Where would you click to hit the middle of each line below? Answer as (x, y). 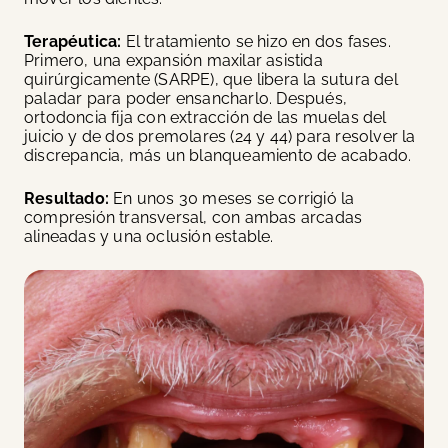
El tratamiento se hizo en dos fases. (258, 41)
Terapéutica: (75, 41)
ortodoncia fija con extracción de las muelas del (205, 117)
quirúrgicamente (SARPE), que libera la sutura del (211, 79)
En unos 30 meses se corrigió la (234, 198)
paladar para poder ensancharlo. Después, (186, 98)
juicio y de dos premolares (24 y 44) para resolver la (220, 136)
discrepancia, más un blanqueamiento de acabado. (218, 155)
